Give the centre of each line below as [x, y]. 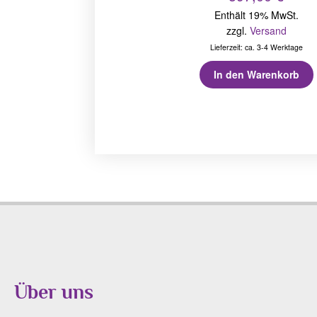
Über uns [54, 292]
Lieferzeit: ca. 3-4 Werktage [256, 47]
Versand [268, 30]
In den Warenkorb [256, 75]
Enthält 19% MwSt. [256, 15]
